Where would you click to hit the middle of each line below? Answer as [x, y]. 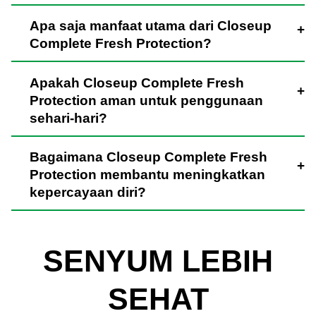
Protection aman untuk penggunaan [146, 100]
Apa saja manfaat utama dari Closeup [150, 26]
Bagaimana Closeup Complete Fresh [148, 157]
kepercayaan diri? [87, 193]
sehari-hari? [68, 118]
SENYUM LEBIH [158, 261]
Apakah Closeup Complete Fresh [136, 83]
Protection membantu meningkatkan [147, 175]
